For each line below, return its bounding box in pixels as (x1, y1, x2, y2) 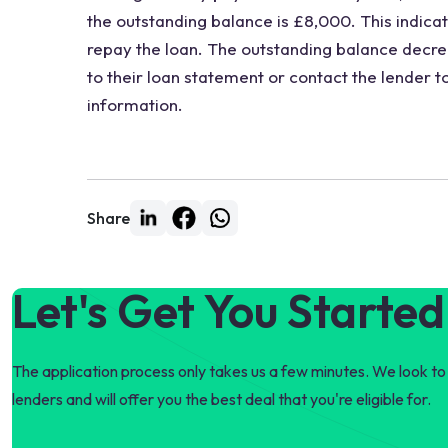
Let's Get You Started (12, 282, 445, 340)
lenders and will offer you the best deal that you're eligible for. (12, 389, 431, 409)
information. (87, 94, 183, 115)
